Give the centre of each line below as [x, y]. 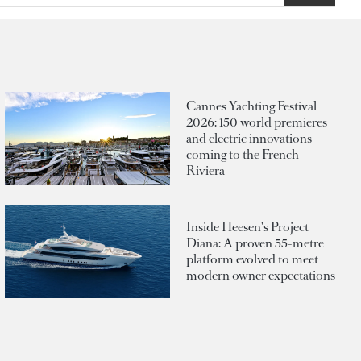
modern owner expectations [261, 276]
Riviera [205, 171]
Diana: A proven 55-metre [255, 243]
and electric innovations [249, 139]
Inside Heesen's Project [247, 227]
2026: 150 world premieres [257, 122]
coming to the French [243, 155]
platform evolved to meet [252, 259]
